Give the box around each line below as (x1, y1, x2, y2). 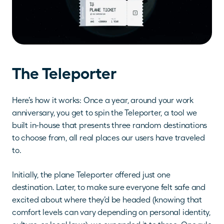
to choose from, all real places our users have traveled (12, 133, 205, 143)
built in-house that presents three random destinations (12, 120, 207, 130)
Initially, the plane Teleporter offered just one (12, 170, 170, 180)
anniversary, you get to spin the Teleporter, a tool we (12, 108, 197, 118)
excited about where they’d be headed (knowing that (12, 195, 202, 205)
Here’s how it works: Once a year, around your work (12, 95, 193, 105)
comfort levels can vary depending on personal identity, (12, 207, 210, 217)
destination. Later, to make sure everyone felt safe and (12, 182, 205, 192)
